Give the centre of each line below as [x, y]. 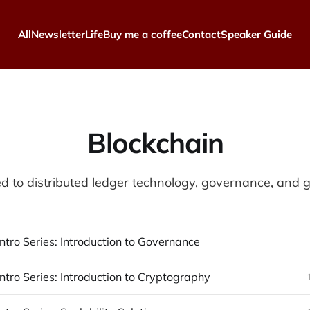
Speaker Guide [256, 34]
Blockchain [155, 142]
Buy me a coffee [143, 34]
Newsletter [58, 34]
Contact [201, 34]
